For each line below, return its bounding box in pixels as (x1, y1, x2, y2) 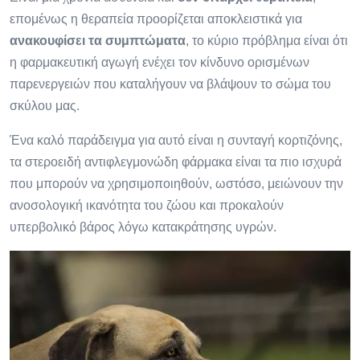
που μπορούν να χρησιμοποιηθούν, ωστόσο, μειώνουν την (10, 176, 343, 190)
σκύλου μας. (10, 98, 80, 112)
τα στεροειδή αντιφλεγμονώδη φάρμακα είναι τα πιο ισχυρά (10, 154, 342, 169)
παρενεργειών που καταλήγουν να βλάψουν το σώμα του (10, 76, 331, 91)
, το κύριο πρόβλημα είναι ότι (186, 33, 348, 47)
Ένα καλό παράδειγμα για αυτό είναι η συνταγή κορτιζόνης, (10, 133, 342, 147)
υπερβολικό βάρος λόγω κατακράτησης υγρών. (10, 219, 276, 234)
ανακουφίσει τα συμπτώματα (10, 33, 186, 47)
